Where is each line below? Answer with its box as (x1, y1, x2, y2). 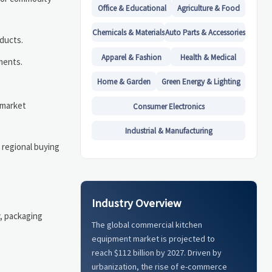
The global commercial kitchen (92, 219, 203, 231)
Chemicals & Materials (92, 27, 165, 38)
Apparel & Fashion (101, 52, 161, 63)
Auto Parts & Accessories (165, 27, 245, 38)
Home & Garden (97, 76, 151, 87)
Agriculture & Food (177, 2, 240, 13)
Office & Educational (97, 2, 166, 13)
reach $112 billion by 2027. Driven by (92, 247, 222, 259)
